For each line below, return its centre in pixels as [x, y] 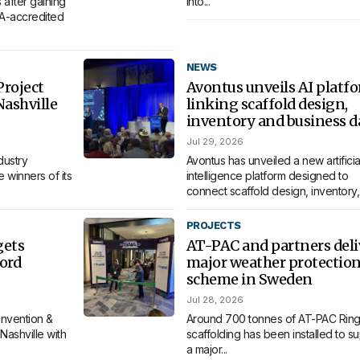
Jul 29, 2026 [215, 141]
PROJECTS [213, 226]
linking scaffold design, [267, 104]
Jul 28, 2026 [215, 300]
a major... [207, 350]
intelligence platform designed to [267, 175]
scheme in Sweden [249, 280]
